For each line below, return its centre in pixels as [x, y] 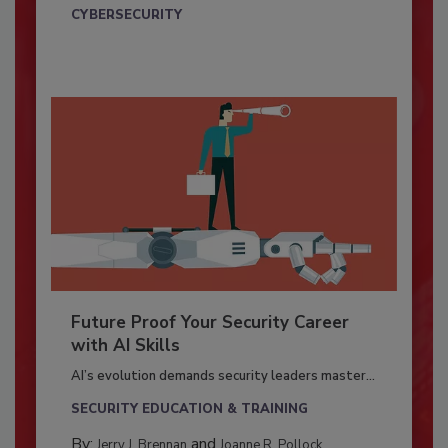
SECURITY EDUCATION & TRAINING [189, 409]
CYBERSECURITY [126, 14]
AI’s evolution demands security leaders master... [222, 376]
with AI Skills [125, 346]
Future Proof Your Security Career [209, 323]
